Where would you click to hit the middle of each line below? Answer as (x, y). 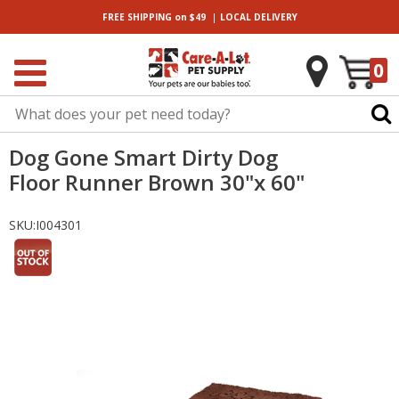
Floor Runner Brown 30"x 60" (157, 182)
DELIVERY (274, 17)
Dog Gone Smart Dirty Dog (143, 157)
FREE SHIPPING (137, 17)
